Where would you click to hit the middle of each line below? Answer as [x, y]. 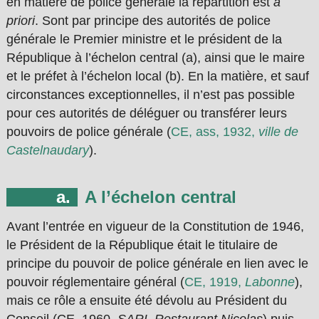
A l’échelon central [160, 197]
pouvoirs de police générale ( [88, 132]
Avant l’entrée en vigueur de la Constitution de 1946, [155, 227]
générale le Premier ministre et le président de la [144, 40]
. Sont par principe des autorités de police [152, 21]
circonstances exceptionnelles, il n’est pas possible [150, 95]
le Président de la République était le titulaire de [142, 245]
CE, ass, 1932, [214, 132]
